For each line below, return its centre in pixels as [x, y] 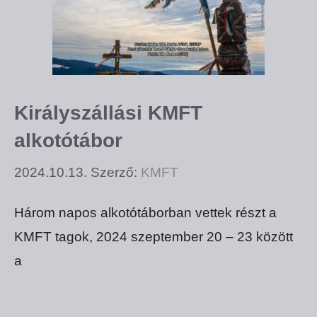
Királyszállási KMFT [108, 113]
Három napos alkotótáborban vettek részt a [145, 212]
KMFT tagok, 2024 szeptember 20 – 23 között [154, 236]
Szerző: [116, 173]
